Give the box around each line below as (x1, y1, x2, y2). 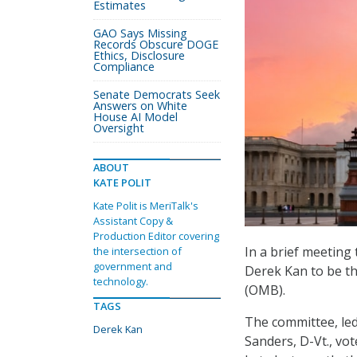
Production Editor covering (93, 229, 219, 243)
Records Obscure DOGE (93, 37, 218, 52)
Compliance (93, 59, 155, 74)
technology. (93, 274, 148, 288)
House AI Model (93, 109, 178, 124)
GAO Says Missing (93, 25, 187, 41)
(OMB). (245, 281, 285, 300)
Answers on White (93, 98, 187, 113)
